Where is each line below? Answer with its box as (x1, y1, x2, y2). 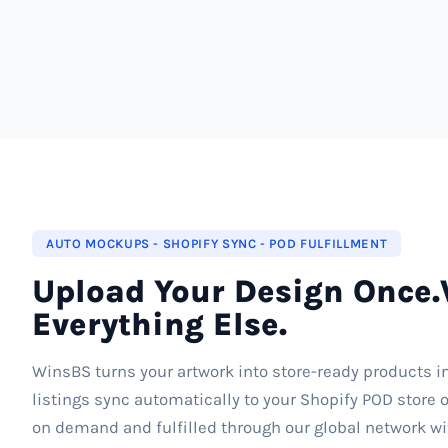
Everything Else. (32, 305, 287, 343)
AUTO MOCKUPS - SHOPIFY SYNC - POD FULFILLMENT (46, 235, 388, 251)
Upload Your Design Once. (32, 272, 440, 310)
